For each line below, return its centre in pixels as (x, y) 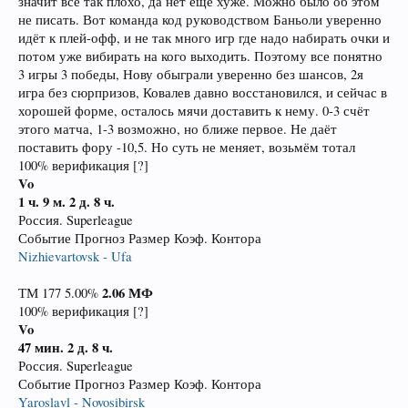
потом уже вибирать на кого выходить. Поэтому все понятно (200, 56)
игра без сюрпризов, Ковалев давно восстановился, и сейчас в (203, 92)
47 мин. (43, 347)
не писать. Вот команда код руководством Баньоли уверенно (200, 20)
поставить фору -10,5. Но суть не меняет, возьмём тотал (187, 147)
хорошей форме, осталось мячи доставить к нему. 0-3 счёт (194, 111)
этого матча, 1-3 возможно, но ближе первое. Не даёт (178, 129)
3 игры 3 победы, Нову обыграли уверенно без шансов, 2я (191, 74)
